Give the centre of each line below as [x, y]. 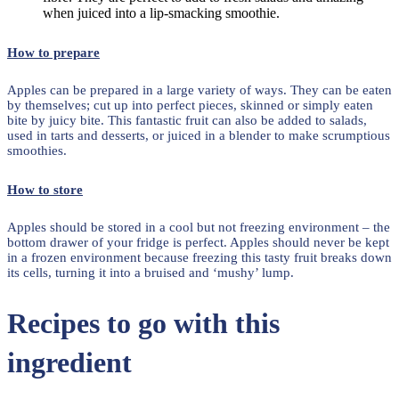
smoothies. [37, 150]
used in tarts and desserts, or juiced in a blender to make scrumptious [199, 135]
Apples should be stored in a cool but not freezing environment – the [199, 227]
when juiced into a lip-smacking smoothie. [161, 12]
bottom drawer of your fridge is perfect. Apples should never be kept [198, 242]
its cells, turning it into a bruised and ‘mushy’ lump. [151, 272]
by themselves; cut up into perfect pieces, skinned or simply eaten [190, 105]
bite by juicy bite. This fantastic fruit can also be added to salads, [187, 120]
